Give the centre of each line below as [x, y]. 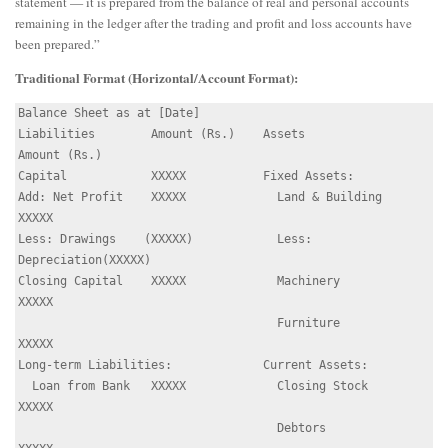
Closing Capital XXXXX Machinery [179, 280]
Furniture [147, 322]
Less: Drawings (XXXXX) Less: [165, 238]
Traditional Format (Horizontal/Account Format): [156, 78]
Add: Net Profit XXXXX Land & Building [200, 196]
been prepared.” [57, 44]
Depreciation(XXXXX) [84, 259]
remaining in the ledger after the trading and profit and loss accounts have [213, 23]
